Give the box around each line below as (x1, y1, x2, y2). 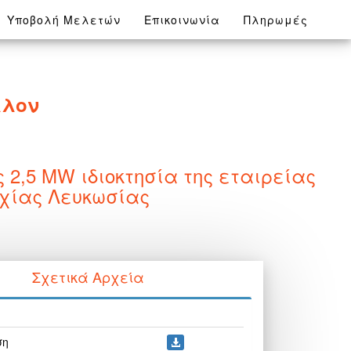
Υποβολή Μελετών (7, 12, 121, 27)
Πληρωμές (244, 12, 308, 27)
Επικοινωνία (144, 12, 220, 27)
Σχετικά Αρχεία (31, 266, 144, 287)
